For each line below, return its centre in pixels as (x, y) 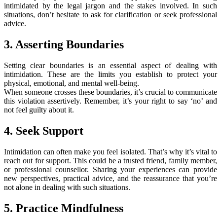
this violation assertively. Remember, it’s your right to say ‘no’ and (110, 101)
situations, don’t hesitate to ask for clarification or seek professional (110, 15)
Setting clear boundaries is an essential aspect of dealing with (110, 66)
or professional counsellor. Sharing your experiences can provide (110, 170)
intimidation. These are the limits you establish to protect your (110, 74)
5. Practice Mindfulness (64, 208)
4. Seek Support (44, 131)
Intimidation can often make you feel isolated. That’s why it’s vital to (110, 152)
